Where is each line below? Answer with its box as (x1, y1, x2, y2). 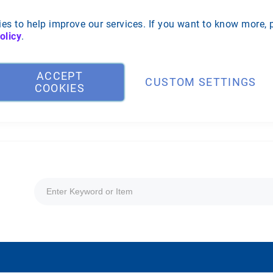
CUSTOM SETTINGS (145, 76, 257, 88)
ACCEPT (36, 69, 83, 82)
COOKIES (34, 82, 85, 94)
